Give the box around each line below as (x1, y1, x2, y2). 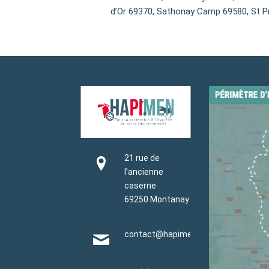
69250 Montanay (124, 194, 190, 204)
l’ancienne (124, 166, 164, 177)
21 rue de (124, 153, 160, 163)
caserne (124, 180, 157, 190)
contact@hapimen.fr (124, 229, 206, 239)
